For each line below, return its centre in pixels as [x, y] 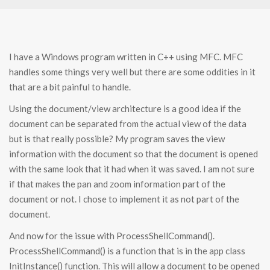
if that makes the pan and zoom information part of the [117, 184]
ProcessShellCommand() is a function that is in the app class [127, 251]
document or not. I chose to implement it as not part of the [124, 199]
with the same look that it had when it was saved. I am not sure [132, 169]
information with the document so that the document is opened [133, 154]
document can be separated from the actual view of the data [128, 124]
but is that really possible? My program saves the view [117, 139]
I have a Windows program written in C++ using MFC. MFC [126, 57]
